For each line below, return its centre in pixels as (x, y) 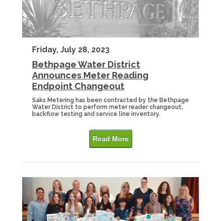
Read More (110, 139)
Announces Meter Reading (90, 75)
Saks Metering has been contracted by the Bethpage (110, 100)
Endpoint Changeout (78, 86)
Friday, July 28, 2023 (71, 50)
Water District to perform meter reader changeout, (108, 107)
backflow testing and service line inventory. (96, 114)
